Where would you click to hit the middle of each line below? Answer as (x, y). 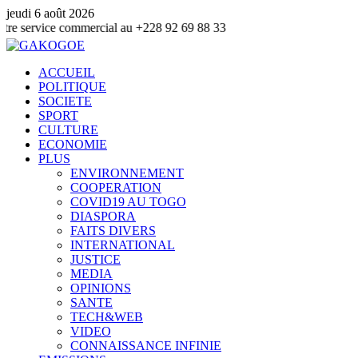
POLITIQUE (72, 87)
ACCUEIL (67, 72)
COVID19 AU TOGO (128, 202)
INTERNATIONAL (123, 245)
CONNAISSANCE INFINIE (146, 346)
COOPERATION (116, 187)
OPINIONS (101, 288)
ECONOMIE (73, 144)
